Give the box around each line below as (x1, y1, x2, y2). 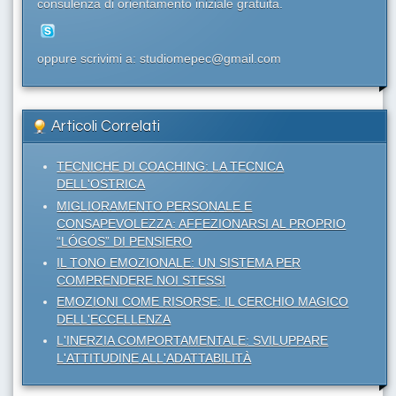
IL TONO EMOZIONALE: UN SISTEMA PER (57, 255, 301, 270)
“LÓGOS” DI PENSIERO (57, 233, 193, 248)
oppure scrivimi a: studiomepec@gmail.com (37, 51, 281, 66)
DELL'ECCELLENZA (57, 312, 171, 326)
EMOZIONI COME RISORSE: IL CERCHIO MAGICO (57, 294, 349, 308)
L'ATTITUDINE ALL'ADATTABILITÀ (57, 351, 252, 366)
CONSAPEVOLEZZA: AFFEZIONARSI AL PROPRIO (57, 216, 346, 231)
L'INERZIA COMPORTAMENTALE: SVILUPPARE (57, 333, 329, 348)
